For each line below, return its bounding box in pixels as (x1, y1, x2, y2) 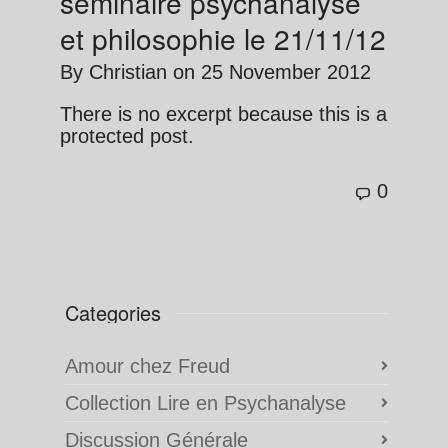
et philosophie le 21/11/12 (60, 18, 386, 59)
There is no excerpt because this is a (60, 103, 387, 126)
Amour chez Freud (65, 355, 230, 378)
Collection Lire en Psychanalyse (65, 392, 346, 415)
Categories (65, 298, 161, 328)
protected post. (60, 125, 194, 148)
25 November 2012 (201, 61, 371, 84)
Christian (89, 61, 167, 84)
